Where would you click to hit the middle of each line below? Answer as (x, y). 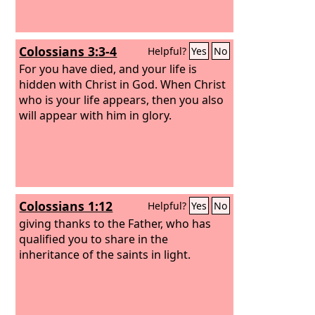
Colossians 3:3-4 (68, 51)
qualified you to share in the (94, 239)
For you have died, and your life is (108, 69)
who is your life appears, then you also (122, 99)
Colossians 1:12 (66, 206)
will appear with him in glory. (96, 115)
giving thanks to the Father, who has (115, 223)
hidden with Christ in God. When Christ (123, 84)
